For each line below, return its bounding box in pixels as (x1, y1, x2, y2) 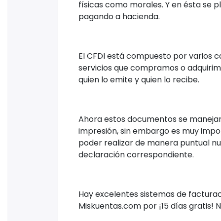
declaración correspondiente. (78, 149, 194, 161)
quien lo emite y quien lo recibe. (78, 74, 199, 86)
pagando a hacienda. (78, 11, 160, 23)
